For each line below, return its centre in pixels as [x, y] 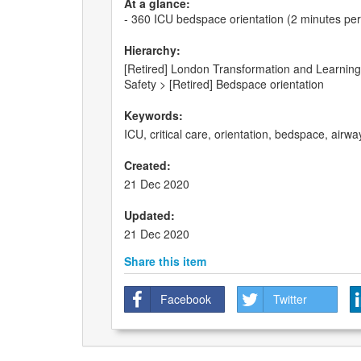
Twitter [290, 299]
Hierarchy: [152, 50]
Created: [147, 166]
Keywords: [154, 116]
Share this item [165, 261]
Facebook [186, 299]
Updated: [149, 216]
